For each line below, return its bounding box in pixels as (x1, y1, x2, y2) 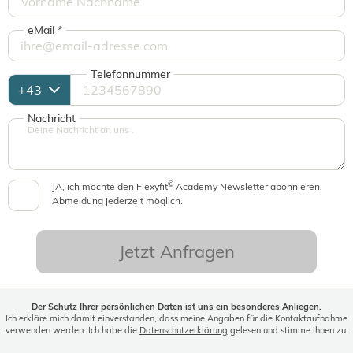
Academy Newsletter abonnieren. (173, 180, 322, 192)
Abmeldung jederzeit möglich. (52, 195, 183, 206)
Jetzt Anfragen (118, 240, 235, 262)
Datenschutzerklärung (139, 325, 228, 336)
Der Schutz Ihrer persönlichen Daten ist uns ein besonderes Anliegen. (32, 301, 321, 312)
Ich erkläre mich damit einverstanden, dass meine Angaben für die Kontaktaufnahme (6, 313, 347, 324)
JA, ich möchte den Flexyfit (52, 180, 168, 192)
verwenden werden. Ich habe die (5, 325, 139, 336)
